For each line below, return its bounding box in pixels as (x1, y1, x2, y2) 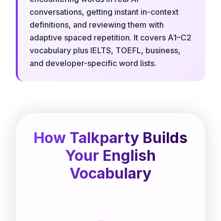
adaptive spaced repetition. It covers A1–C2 (30, 32, 191, 42)
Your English (65, 146, 156, 164)
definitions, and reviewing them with (30, 19, 164, 30)
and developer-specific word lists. (30, 58, 156, 68)
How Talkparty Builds (34, 128, 187, 147)
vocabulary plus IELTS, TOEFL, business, (30, 45, 181, 55)
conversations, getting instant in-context (30, 6, 179, 17)
